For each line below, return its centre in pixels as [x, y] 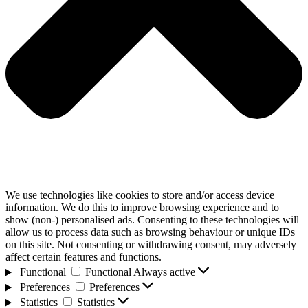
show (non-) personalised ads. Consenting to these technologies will [152, 220]
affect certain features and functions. [84, 257]
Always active [165, 272]
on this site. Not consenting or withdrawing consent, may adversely [151, 245]
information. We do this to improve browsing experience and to [142, 208]
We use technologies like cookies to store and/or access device [140, 195]
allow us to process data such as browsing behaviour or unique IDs [150, 232]
